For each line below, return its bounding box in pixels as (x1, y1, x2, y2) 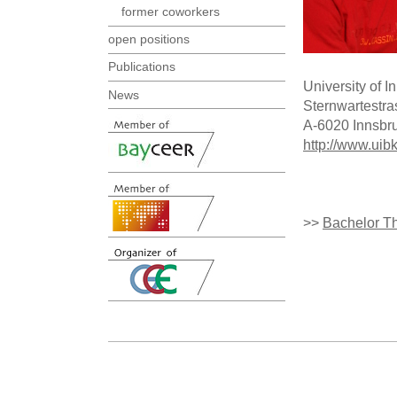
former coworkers (121, 4, 220, 19)
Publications (108, 59, 175, 74)
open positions (108, 32, 190, 47)
